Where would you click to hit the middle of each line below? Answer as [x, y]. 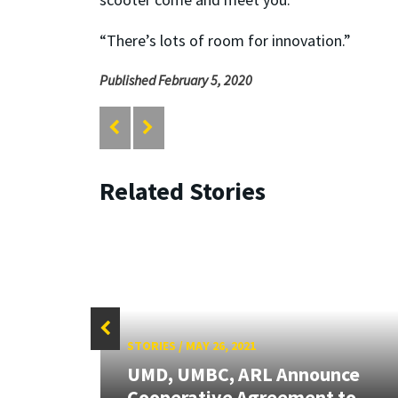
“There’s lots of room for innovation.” [227, 40]
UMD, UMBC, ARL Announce [243, 374]
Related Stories [183, 191]
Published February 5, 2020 [176, 80]
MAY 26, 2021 [220, 346]
